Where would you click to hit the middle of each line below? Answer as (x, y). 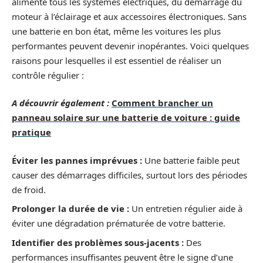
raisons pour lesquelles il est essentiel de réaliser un (117, 60)
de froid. (29, 189)
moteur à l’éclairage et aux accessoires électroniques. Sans (129, 16)
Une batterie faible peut (191, 160)
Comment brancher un (162, 103)
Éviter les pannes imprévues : (77, 160)
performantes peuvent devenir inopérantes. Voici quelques (130, 45)
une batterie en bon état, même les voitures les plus (116, 31)
